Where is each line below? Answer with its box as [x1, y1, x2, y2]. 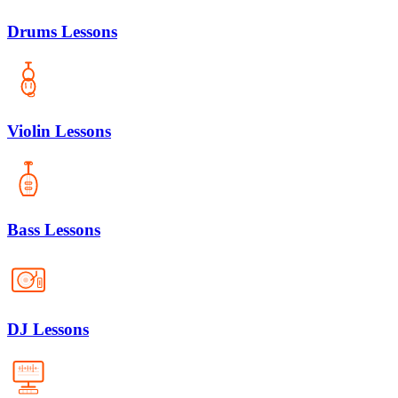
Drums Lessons [7, 22, 117, 42]
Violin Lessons [7, 121, 111, 140]
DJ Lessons [7, 319, 89, 338]
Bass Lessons [7, 220, 100, 240]
